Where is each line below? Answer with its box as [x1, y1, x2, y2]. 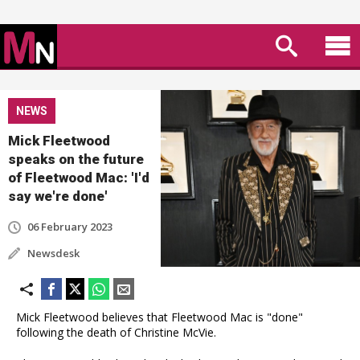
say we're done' [8, 188, 108, 204]
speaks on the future [8, 151, 144, 167]
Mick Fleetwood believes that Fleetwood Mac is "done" [16, 309, 303, 325]
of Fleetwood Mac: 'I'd [8, 170, 149, 186]
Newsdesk [27, 246, 80, 260]
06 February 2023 [27, 219, 112, 234]
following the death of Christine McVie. [16, 325, 216, 340]
